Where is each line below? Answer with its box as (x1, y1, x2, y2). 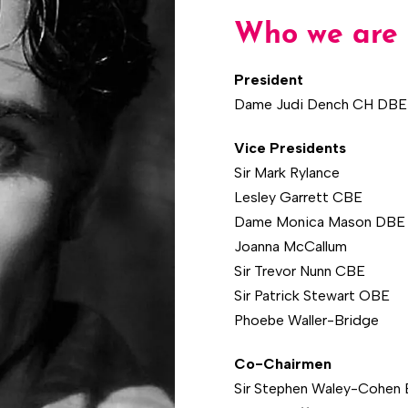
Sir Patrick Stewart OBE (233, 287, 390, 304)
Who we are (233, 21, 398, 50)
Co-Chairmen (233, 355, 331, 372)
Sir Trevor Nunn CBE (233, 262, 365, 280)
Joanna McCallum (233, 238, 347, 255)
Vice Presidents (233, 139, 346, 157)
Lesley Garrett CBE (233, 189, 362, 206)
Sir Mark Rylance (233, 164, 340, 181)
